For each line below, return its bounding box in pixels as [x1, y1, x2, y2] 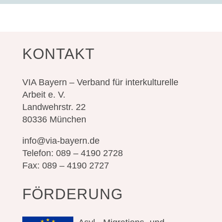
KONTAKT [22, 46, 95, 62]
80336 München [22, 114, 86, 125]
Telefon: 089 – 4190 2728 [22, 148, 123, 159]
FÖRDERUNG [22, 186, 123, 203]
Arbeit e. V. [22, 90, 65, 100]
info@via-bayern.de [22, 136, 100, 146]
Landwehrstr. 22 [22, 102, 86, 112]
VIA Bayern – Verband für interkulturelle [22, 77, 178, 88]
